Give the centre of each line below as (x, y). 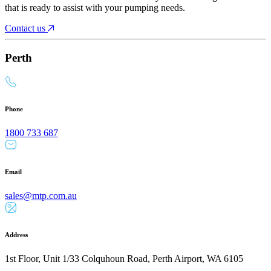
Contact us (25, 28)
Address (16, 235)
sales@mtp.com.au (41, 196)
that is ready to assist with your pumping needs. (95, 7)
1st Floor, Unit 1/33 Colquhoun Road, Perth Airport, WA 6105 (124, 259)
